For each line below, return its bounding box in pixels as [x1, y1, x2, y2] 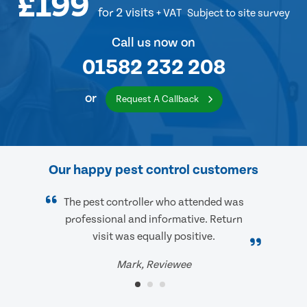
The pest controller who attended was [63, 196, 244, 209]
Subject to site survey [187, 7, 290, 20]
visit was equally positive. [92, 230, 215, 243]
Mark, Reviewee [116, 258, 191, 271]
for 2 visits [98, 5, 154, 21]
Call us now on [112, 36, 195, 51]
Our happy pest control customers [49, 162, 258, 178]
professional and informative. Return [64, 213, 243, 226]
